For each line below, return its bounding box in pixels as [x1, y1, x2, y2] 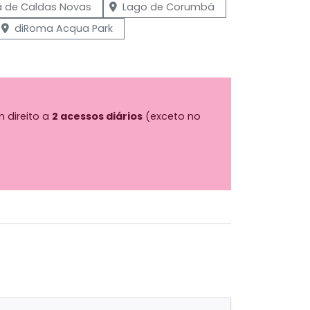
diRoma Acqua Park [15, 21, 113, 35]
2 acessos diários [52, 109, 143, 123]
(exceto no [143, 109, 201, 123]
